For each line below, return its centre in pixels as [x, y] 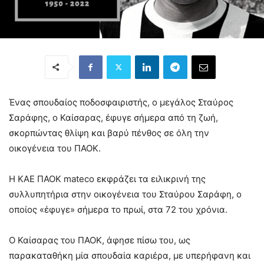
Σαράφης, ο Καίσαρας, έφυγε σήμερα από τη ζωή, [113, 117]
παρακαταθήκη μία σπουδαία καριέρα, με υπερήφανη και [130, 255]
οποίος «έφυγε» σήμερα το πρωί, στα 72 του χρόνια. [118, 209]
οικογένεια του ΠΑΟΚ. [55, 148]
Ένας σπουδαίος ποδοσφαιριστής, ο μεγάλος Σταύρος [121, 102]
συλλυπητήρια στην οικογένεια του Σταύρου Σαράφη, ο [125, 194]
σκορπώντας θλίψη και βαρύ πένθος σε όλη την [109, 133]
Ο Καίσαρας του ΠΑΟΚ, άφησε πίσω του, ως [100, 240]
